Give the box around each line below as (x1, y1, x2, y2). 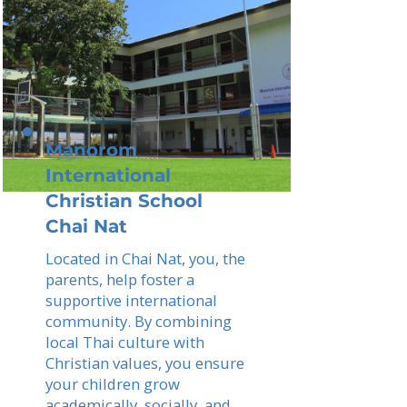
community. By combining (45, 311, 232, 332)
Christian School (45, 190, 203, 212)
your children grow (45, 373, 180, 394)
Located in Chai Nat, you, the (45, 248, 245, 269)
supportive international (45, 290, 217, 311)
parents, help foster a (45, 269, 194, 290)
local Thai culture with (45, 332, 204, 352)
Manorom (45, 139, 137, 161)
